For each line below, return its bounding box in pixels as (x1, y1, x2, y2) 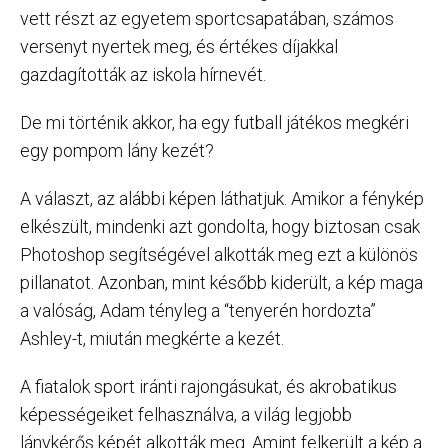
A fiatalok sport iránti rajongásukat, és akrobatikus (20, 375, 397, 397)
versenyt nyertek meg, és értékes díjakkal (20, 35, 338, 57)
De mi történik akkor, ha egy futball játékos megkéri (20, 111, 409, 133)
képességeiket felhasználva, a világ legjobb (20, 403, 352, 425)
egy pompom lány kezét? (20, 139, 214, 161)
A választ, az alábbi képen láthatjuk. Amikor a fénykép (20, 187, 424, 209)
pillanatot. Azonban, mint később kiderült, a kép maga (20, 271, 423, 293)
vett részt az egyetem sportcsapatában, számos (20, 7, 394, 29)
